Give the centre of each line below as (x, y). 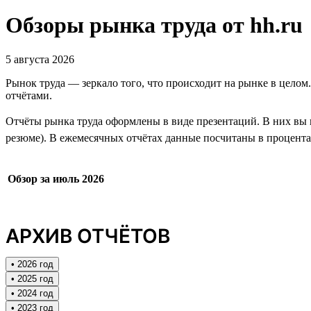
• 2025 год (32, 278)
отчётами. (29, 95)
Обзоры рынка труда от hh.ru (154, 25)
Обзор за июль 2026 (56, 178)
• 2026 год (32, 264)
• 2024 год (32, 293)
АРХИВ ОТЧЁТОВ (88, 236)
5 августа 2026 (40, 59)
